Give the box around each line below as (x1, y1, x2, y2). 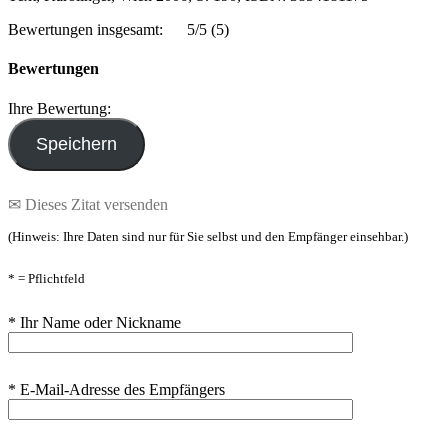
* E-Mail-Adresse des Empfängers (8, 380, 225, 398)
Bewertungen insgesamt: (8, 21, 163, 38)
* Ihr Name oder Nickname (8, 314, 181, 332)
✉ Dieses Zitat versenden (8, 195, 168, 213)
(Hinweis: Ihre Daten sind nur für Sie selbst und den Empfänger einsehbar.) (8, 229, 408, 244)
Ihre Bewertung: (8, 99, 119, 117)
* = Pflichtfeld (8, 271, 85, 286)
